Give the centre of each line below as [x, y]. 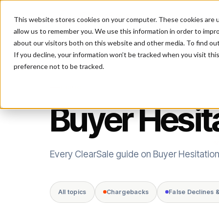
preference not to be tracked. [59, 66]
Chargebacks [128, 192]
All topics [72, 192]
